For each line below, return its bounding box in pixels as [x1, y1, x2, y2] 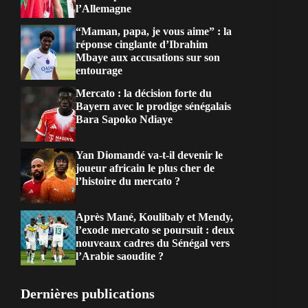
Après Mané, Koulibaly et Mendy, [76, 211, 233, 223]
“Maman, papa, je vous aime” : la [76, 25, 232, 38]
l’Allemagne [76, 3, 131, 15]
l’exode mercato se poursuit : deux [76, 224, 234, 236]
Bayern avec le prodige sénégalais [76, 100, 231, 113]
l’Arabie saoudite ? [76, 250, 164, 263]
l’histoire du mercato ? [76, 175, 180, 188]
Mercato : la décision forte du [76, 87, 212, 100]
